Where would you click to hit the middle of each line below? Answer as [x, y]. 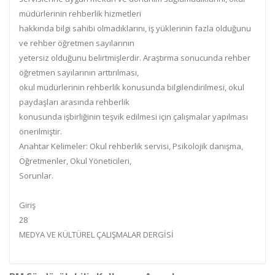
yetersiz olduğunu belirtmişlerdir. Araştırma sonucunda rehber [135, 58]
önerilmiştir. [41, 131]
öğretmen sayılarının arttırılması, [79, 72]
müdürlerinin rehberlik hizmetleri [80, 14]
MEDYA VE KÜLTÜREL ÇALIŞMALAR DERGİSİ [96, 234]
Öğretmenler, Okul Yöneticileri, [75, 161]
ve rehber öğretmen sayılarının [77, 43]
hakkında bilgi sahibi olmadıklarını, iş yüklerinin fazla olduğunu [135, 28]
